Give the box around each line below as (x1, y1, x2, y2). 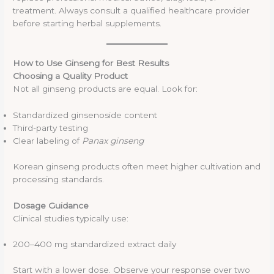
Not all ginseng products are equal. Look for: (13, 84, 198, 94)
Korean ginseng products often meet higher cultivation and (13, 161, 261, 171)
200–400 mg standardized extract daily (13, 239, 177, 250)
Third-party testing (13, 123, 89, 133)
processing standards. (13, 174, 105, 184)
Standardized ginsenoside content (13, 110, 158, 120)
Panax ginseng (82, 136, 144, 146)
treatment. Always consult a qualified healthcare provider (13, 6, 250, 16)
